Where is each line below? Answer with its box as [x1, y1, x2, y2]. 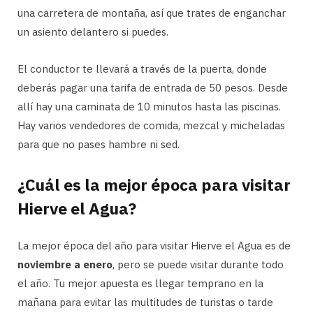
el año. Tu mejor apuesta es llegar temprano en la [17, 277, 263, 291]
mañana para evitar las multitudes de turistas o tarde [17, 296, 273, 310]
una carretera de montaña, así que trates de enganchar [17, 6, 286, 20]
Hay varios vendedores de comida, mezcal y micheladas [17, 118, 285, 132]
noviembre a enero [17, 258, 112, 272]
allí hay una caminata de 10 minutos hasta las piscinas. [17, 99, 281, 113]
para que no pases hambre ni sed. [17, 137, 180, 151]
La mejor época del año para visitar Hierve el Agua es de [17, 239, 291, 253]
